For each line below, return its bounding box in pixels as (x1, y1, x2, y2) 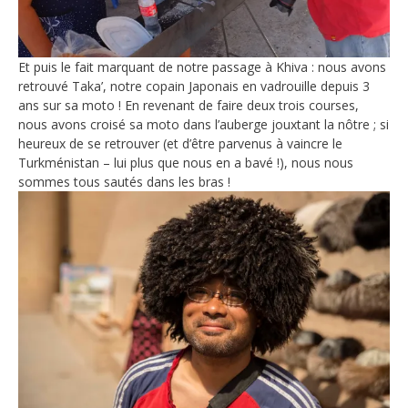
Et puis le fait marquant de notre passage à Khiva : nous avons (18, 57, 386, 76)
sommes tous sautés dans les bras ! (18, 172, 230, 190)
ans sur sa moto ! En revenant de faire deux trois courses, (18, 96, 359, 114)
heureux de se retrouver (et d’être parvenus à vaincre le (18, 134, 342, 152)
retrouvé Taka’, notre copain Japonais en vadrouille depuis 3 (18, 76, 370, 95)
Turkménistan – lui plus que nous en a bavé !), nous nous (18, 153, 353, 171)
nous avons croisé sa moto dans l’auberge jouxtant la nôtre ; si (18, 115, 389, 133)
